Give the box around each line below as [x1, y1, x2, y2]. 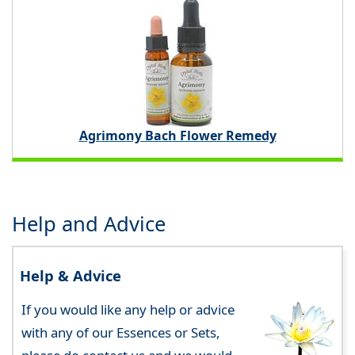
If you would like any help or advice [21, 300, 235, 319]
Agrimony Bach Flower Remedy [78, 126, 277, 144]
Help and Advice [12, 209, 166, 238]
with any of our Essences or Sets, [21, 323, 220, 342]
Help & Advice [20, 265, 122, 286]
